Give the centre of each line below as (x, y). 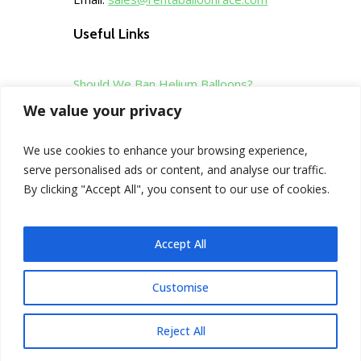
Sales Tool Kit (112, 130)
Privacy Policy (112, 176)
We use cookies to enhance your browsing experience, (166, 150)
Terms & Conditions (129, 222)
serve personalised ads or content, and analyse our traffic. (175, 169)
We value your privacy (102, 110)
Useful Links (112, 34)
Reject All (180, 330)
